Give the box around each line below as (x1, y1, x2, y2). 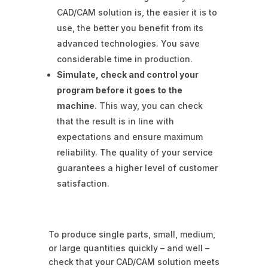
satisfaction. (56, 178, 109, 189)
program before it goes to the (56, 85, 182, 96)
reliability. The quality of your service (56, 147, 213, 158)
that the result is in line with (56, 116, 174, 127)
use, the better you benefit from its (56, 23, 203, 33)
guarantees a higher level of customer (56, 163, 218, 173)
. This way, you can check (94, 100, 203, 111)
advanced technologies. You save (56, 38, 200, 49)
